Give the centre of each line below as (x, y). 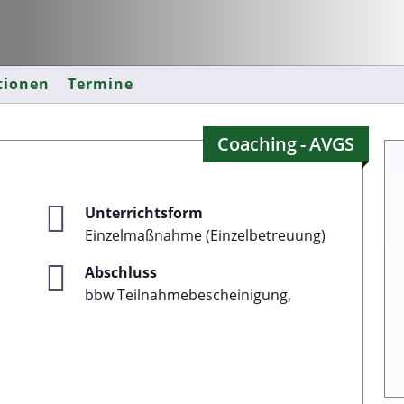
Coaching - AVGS (286, 144)
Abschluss (121, 272)
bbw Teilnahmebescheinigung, (188, 295)
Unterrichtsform (144, 213)
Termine (101, 84)
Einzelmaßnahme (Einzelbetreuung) (205, 235)
